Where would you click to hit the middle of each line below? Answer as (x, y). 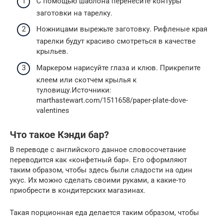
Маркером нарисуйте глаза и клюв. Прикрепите (118, 68)
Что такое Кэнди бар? (59, 135)
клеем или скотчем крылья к (86, 80)
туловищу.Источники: (74, 90)
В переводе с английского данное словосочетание (98, 149)
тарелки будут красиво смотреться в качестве (116, 41)
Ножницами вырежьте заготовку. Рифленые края (122, 29)
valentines (53, 110)
